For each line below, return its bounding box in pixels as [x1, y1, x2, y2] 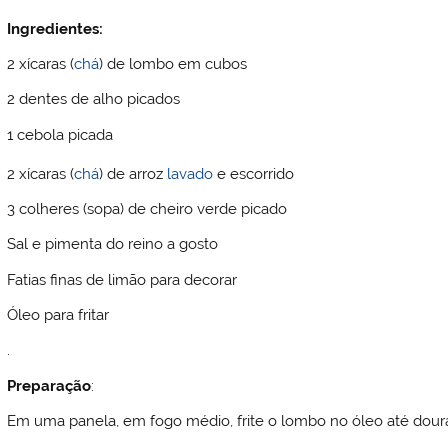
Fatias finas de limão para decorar [7, 270, 238, 289]
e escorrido [213, 164, 295, 183]
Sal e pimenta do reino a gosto [7, 235, 219, 254]
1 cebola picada [7, 125, 114, 144]
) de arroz [99, 164, 168, 183]
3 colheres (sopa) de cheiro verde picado [7, 199, 288, 218]
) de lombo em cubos [99, 54, 248, 73]
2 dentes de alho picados [7, 90, 181, 109]
